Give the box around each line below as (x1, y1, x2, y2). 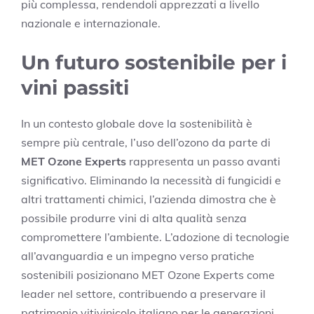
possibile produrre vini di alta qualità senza (21, 210, 247, 225)
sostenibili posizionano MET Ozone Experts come (21, 267, 275, 282)
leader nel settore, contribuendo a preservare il (21, 286, 266, 301)
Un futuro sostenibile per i (21, 50, 287, 74)
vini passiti (21, 75, 129, 100)
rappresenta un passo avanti (126, 153, 280, 168)
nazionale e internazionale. (21, 15, 161, 30)
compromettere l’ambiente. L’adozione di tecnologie (21, 229, 289, 244)
